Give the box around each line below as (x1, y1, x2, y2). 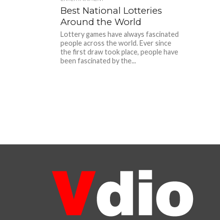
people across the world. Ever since (60, 39, 172, 47)
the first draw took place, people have (60, 48, 179, 56)
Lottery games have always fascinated (60, 30, 179, 38)
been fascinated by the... (60, 56, 137, 65)
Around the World (60, 16, 142, 27)
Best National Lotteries (60, 5, 163, 16)
